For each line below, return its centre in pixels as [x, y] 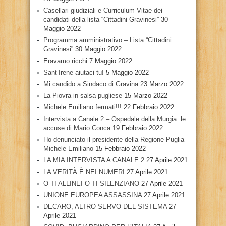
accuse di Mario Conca [77, 128]
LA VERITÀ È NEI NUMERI [84, 172]
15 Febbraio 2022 [121, 148]
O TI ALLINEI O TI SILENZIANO [91, 183]
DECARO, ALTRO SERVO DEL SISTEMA [105, 206]
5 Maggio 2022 [127, 72]
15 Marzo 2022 [146, 95]
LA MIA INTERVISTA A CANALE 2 [94, 160]
